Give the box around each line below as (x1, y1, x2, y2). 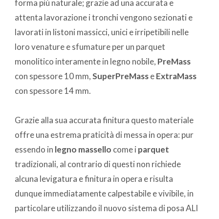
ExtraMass (156, 70, 197, 81)
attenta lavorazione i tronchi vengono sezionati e (15, 12, 193, 22)
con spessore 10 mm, (15, 70, 92, 81)
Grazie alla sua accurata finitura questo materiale (15, 114, 194, 125)
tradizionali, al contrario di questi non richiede (15, 158, 181, 169)
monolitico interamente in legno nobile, (15, 56, 157, 66)
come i (111, 144, 138, 154)
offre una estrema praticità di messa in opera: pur (15, 129, 194, 140)
